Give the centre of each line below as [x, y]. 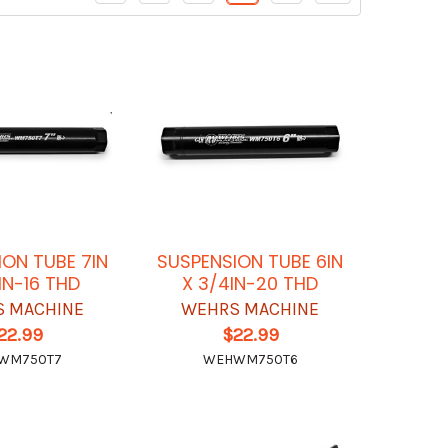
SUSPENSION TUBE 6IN [250, 262]
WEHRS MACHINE [250, 309]
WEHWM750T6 [250, 360]
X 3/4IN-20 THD [250, 284]
